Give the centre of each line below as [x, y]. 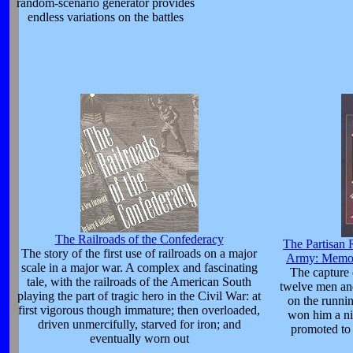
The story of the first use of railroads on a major [139, 253]
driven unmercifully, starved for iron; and [139, 324]
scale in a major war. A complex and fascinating [139, 268]
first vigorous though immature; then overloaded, [139, 310]
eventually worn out [139, 338]
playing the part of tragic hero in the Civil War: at [139, 296]
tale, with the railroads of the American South [139, 282]
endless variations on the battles [106, 17]
